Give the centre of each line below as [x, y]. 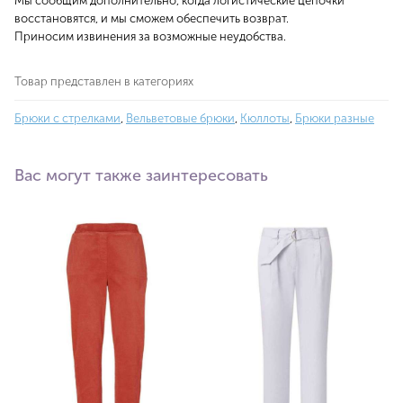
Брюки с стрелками [67, 119]
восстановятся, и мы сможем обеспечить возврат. [152, 19]
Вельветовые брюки [180, 119]
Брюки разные [335, 119]
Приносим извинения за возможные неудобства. [150, 37]
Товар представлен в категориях [104, 82]
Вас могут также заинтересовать [141, 176]
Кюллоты [265, 119]
